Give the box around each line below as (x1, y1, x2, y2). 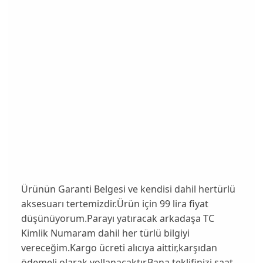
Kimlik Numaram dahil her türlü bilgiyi (21, 226, 190, 240)
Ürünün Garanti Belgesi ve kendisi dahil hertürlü (21, 182, 235, 195)
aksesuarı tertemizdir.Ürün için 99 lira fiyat (21, 197, 208, 210)
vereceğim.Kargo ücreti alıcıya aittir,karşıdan (21, 241, 217, 254)
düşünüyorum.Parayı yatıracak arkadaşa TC (21, 211, 214, 225)
